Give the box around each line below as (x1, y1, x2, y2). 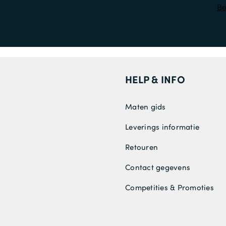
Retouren (125, 142, 158, 152)
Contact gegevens (125, 162, 191, 173)
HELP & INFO (125, 72, 185, 87)
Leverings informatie (125, 122, 200, 132)
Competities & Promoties (125, 182, 214, 193)
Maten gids (125, 101, 166, 112)
